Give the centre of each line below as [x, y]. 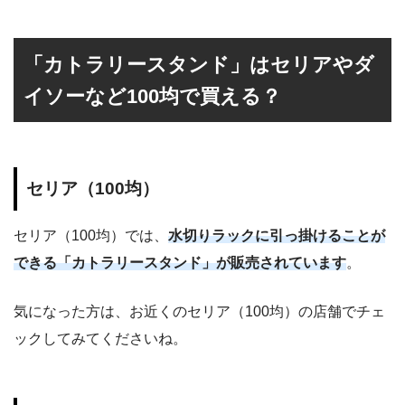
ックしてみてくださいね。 [100, 339]
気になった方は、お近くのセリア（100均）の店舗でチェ [199, 312]
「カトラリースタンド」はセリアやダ [199, 64]
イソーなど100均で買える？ [153, 96]
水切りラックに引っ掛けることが [277, 236]
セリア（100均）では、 [91, 236]
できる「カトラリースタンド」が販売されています [180, 263]
